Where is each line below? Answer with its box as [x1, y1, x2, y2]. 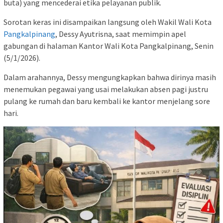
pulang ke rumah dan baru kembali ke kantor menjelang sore [3, 96, 210, 106]
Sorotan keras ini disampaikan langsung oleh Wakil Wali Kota [3, 16, 212, 27]
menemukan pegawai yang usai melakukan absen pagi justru [3, 84, 208, 94]
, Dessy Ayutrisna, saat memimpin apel [55, 28, 186, 39]
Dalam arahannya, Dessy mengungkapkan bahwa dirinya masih [3, 72, 216, 82]
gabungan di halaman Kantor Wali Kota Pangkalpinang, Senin [3, 40, 214, 51]
